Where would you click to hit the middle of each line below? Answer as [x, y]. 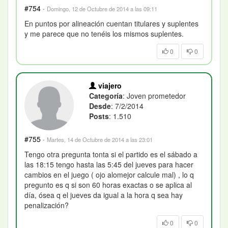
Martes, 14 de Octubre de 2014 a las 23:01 [100, 139]
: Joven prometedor [154, 96]
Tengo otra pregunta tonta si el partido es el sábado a [111, 154]
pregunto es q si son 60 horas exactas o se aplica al [108, 184]
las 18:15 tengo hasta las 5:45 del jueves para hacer [109, 164]
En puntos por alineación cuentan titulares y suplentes [111, 24]
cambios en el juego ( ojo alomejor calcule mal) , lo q [109, 174]
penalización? [47, 205]
